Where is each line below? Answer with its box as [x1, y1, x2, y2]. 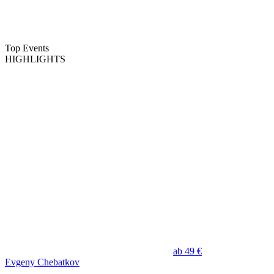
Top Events [5, 43, 49, 54]
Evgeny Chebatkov [5, 257, 80, 268]
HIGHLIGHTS [5, 54, 65, 65]
